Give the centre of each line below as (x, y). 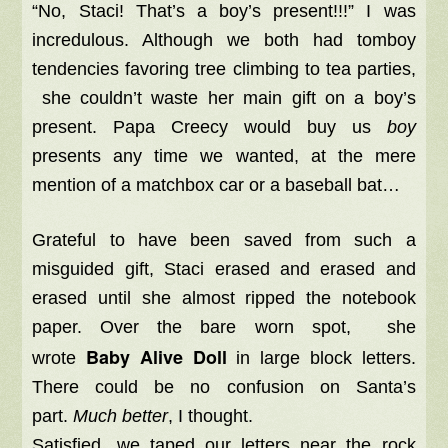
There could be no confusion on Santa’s (224, 387)
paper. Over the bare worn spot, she (224, 327)
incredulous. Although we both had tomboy (224, 40)
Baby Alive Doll (161, 357)
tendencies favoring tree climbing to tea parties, (224, 69)
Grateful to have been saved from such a (224, 240)
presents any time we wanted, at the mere (224, 156)
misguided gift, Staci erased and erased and (224, 269)
